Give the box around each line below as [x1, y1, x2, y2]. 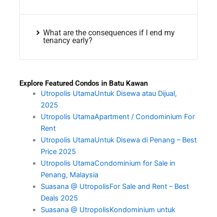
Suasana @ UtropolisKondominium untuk [40, 205, 175, 214]
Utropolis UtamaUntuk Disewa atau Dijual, [40, 89, 177, 98]
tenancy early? [43, 35, 93, 45]
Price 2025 [40, 147, 78, 156]
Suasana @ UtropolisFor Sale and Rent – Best [40, 182, 189, 191]
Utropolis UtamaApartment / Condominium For [40, 112, 195, 121]
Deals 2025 [40, 193, 80, 202]
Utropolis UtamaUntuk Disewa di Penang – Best [40, 135, 197, 144]
